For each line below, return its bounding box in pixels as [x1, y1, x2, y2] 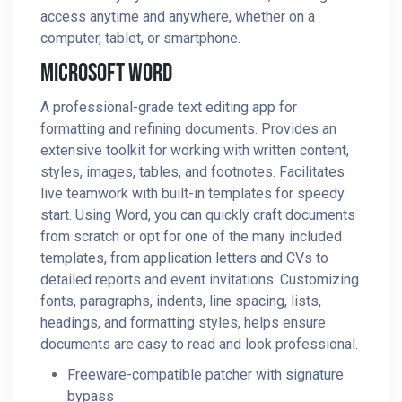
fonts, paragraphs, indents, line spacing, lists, [40, 293, 321, 310]
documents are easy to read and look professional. [40, 336, 358, 353]
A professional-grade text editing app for [40, 99, 297, 116]
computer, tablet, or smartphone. [40, 30, 240, 47]
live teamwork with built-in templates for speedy [40, 185, 345, 202]
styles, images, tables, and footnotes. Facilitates [40, 163, 345, 180]
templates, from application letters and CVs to [40, 249, 328, 267]
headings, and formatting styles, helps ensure [40, 314, 326, 331]
